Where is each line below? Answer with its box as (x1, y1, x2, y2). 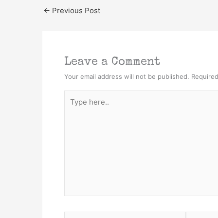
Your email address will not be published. (64, 72, 189, 80)
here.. (64, 103, 84, 112)
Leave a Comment (64, 56, 160, 68)
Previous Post (50, 5, 100, 15)
